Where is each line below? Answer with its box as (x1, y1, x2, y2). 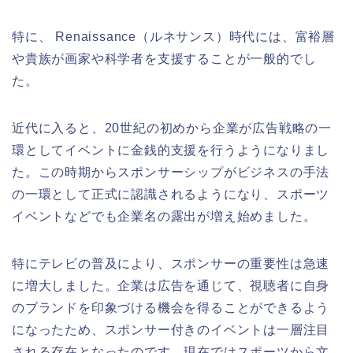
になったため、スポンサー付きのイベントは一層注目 (12, 323, 330, 337)
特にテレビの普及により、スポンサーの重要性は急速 (12, 257, 330, 271)
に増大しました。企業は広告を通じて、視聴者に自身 (12, 279, 330, 293)
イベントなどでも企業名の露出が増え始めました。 (12, 210, 317, 224)
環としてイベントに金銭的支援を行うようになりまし (12, 143, 330, 158)
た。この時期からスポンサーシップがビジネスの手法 (12, 165, 330, 180)
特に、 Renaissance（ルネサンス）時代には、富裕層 (12, 30, 335, 44)
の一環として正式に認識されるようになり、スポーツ (12, 188, 330, 202)
